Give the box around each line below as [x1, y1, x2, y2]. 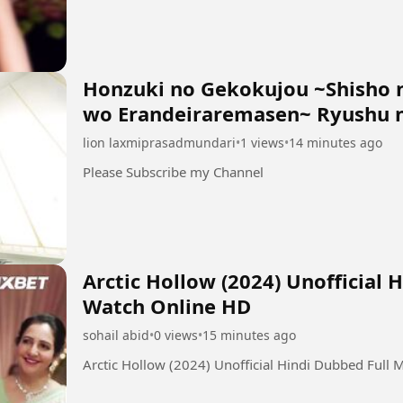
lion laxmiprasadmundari [83, 134, 236, 152]
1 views [240, 134, 284, 152]
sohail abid [83, 326, 149, 344]
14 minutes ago [289, 134, 382, 152]
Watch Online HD [83, 291, 251, 319]
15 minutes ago [202, 326, 296, 344]
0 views [154, 326, 198, 344]
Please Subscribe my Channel [83, 163, 264, 182]
